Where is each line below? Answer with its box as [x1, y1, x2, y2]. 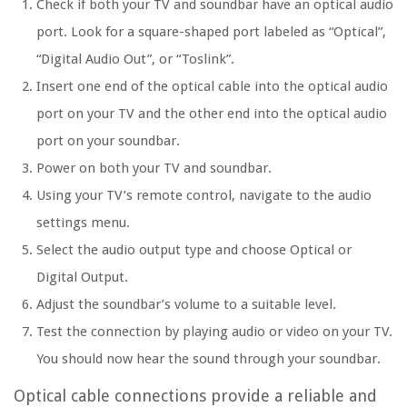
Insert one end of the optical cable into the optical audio [36, 78, 388, 95]
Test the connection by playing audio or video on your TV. [36, 323, 392, 341]
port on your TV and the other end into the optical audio [36, 105, 387, 123]
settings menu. [36, 214, 130, 232]
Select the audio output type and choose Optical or [36, 242, 352, 259]
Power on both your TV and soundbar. [36, 160, 272, 177]
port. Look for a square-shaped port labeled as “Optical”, [36, 24, 386, 41]
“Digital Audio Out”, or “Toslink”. [36, 51, 234, 68]
